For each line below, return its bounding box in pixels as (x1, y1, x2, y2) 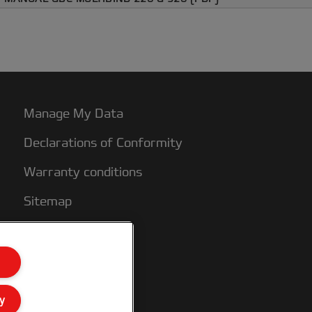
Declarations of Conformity (23, 135, 182, 151)
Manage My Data (23, 106, 123, 122)
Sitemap (23, 194, 72, 210)
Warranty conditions (23, 164, 142, 180)
